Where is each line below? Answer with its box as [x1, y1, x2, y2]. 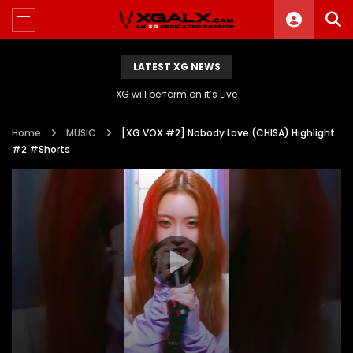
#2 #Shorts [12, 143, 70, 156]
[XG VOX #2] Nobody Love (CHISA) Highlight [121, 126, 335, 139]
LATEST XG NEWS [132, 60, 221, 73]
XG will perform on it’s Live [116, 87, 237, 101]
